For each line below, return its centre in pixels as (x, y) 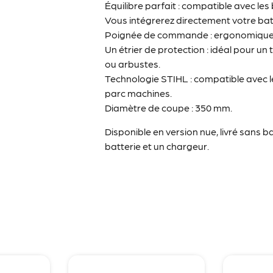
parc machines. (139, 93)
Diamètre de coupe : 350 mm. (169, 108)
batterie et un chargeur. (157, 146)
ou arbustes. (133, 64)
